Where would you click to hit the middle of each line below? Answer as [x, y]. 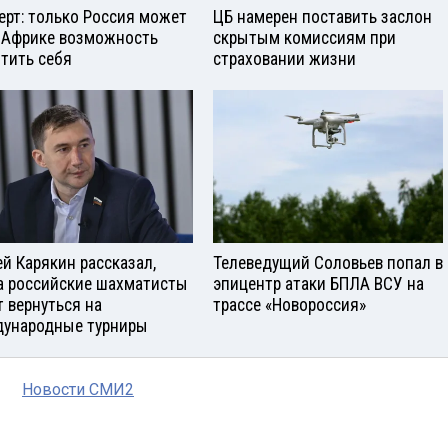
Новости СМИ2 [78, 390]
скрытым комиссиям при [304, 38]
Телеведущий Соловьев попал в [328, 263]
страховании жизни [284, 59]
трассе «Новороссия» [289, 305]
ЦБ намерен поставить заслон [322, 17]
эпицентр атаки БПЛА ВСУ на [318, 284]
